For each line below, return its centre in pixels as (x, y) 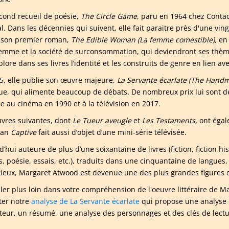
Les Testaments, (170, 120)
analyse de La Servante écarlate (85, 201)
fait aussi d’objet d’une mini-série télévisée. (112, 132)
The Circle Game (109, 16)
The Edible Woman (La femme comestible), (144, 40)
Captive (25, 132)
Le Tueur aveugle (103, 120)
